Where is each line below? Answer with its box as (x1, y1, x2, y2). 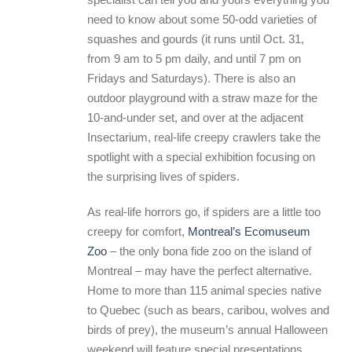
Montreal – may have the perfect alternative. (87, 264, 312, 277)
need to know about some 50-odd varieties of (87, 13, 317, 26)
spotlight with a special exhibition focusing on (87, 150, 315, 163)
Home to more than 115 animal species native (87, 284, 321, 297)
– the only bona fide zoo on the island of (107, 244, 311, 258)
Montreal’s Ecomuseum (188, 225, 310, 238)
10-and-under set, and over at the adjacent (87, 111, 303, 124)
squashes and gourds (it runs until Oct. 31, (87, 32, 304, 46)
